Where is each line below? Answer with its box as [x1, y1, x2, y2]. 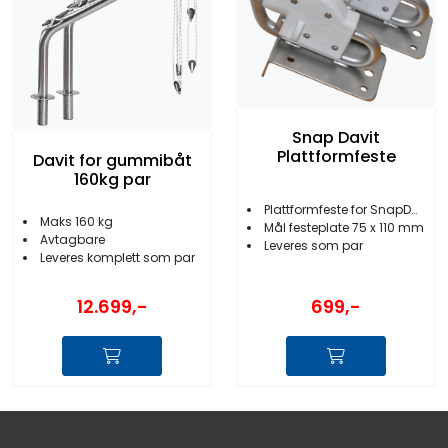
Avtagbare [40, 230, 105, 248]
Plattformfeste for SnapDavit [264, 201, 411, 219]
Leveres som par [264, 237, 363, 255]
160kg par [73, 167, 151, 191]
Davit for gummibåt [32, 148, 192, 172]
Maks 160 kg [40, 212, 113, 230]
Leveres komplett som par [40, 248, 195, 266]
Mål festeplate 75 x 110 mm [264, 219, 424, 237]
